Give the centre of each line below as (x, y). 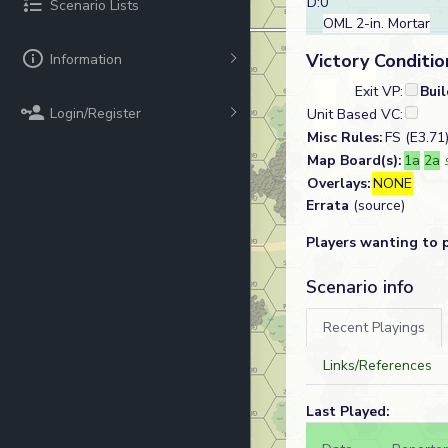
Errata (327, 205)
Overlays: (339, 183)
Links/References (377, 365)
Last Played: (348, 411)
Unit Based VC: (355, 114)
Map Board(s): (354, 160)
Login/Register (95, 113)
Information (86, 59)
